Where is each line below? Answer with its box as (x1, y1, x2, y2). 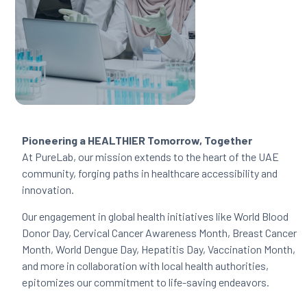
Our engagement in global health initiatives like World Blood (22, 209, 289, 223)
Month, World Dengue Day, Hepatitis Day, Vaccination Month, (22, 242, 296, 256)
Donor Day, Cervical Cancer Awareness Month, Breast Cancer (22, 225, 297, 239)
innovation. (22, 183, 75, 197)
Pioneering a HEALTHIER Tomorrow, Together (22, 134, 253, 147)
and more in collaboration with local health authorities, (22, 258, 269, 272)
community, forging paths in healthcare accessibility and (22, 167, 278, 180)
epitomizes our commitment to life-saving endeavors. (22, 275, 270, 288)
